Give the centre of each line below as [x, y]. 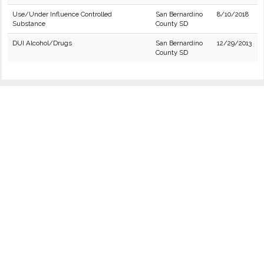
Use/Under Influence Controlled [62, 14]
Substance [29, 24]
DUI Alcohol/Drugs [42, 43]
